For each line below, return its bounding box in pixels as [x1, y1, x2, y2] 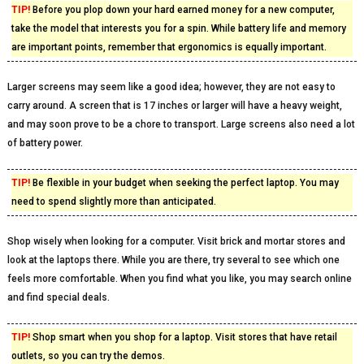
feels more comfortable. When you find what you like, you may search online [6, 273, 352, 284]
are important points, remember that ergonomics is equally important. [11, 41, 327, 53]
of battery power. [6, 137, 83, 149]
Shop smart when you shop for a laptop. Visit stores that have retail [29, 331, 337, 343]
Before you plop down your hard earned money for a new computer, [29, 4, 335, 15]
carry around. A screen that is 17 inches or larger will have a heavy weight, [6, 100, 342, 111]
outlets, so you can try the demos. [11, 350, 165, 362]
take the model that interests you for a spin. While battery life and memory [11, 23, 346, 34]
